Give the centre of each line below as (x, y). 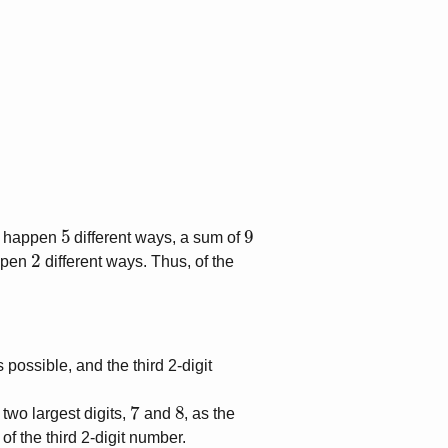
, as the (210, 414)
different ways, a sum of (157, 238)
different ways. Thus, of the (138, 262)
